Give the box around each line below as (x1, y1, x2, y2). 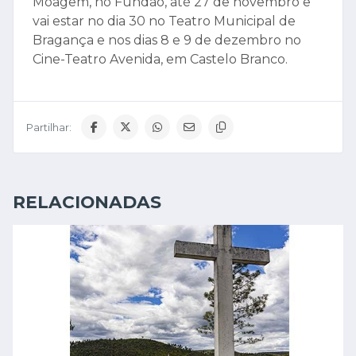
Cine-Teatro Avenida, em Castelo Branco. (33, 52, 288, 68)
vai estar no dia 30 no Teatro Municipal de (33, 14, 296, 29)
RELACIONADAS (13, 192, 161, 213)
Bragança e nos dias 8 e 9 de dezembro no (33, 33, 301, 48)
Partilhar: (26, 121, 72, 133)
